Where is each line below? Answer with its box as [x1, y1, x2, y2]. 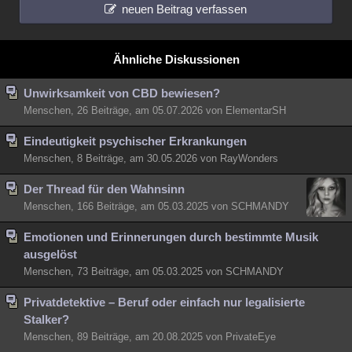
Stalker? [24, 313, 69, 326]
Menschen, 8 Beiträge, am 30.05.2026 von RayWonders [24, 152, 278, 164]
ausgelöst [24, 247, 77, 261]
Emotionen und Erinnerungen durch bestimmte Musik [24, 230, 318, 244]
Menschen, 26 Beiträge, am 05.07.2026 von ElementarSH [24, 104, 286, 116]
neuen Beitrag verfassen [122, 2, 247, 16]
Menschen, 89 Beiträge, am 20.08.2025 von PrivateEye [24, 331, 276, 343]
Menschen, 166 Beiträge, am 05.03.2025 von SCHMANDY [24, 200, 289, 212]
